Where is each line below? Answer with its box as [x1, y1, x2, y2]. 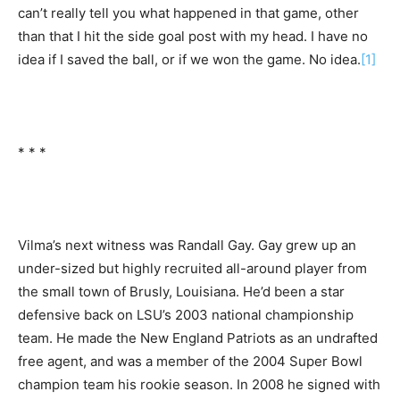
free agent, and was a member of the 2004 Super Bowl [18, 352, 362, 370]
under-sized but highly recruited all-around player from [18, 259, 367, 277]
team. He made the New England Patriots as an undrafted [18, 329, 378, 346]
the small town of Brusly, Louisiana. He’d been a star [18, 282, 345, 300]
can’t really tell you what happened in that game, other [18, 4, 359, 21]
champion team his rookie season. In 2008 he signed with [18, 375, 380, 393]
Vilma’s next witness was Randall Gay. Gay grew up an [18, 236, 356, 254]
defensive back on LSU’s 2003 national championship [18, 305, 354, 323]
